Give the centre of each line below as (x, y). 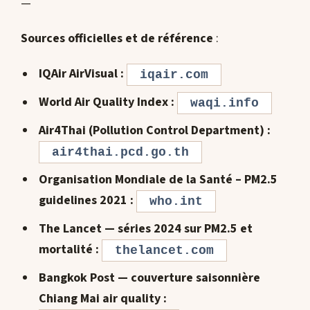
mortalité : (70, 250)
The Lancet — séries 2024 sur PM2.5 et (145, 229)
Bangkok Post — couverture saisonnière (149, 278)
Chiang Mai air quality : (102, 299)
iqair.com (174, 75)
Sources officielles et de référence (117, 39)
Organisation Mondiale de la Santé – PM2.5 (158, 180)
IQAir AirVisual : (82, 74)
